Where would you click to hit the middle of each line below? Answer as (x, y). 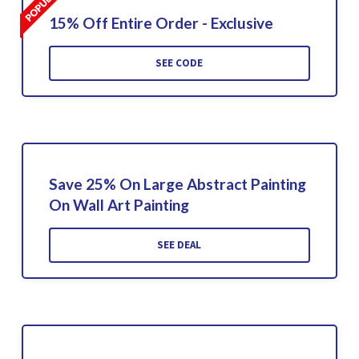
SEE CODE (179, 63)
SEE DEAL (179, 244)
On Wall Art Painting (119, 204)
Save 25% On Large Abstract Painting (177, 184)
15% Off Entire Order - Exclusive (161, 22)
